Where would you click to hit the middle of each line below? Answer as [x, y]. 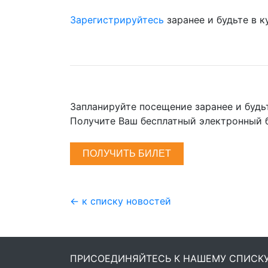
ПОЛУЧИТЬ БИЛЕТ [127, 153]
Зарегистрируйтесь [117, 20]
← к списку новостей [121, 201]
